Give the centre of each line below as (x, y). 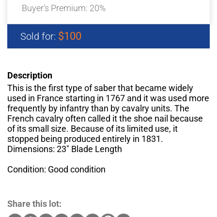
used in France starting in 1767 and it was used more (108, 98)
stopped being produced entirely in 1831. (85, 139)
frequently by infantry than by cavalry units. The (98, 108)
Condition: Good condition (56, 170)
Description (30, 76)
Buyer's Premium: (56, 8)
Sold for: (39, 37)
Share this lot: (34, 204)
